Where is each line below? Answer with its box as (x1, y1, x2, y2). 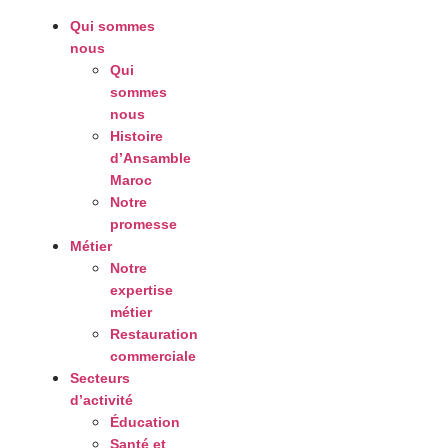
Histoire (110, 127, 163, 144)
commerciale (110, 347, 196, 364)
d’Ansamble (110, 149, 191, 166)
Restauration (110, 325, 198, 342)
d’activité (70, 391, 133, 408)
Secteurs (70, 369, 130, 386)
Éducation (110, 413, 180, 430)
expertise (110, 281, 173, 298)
